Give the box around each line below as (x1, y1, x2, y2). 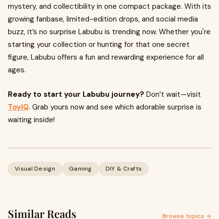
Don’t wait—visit (144, 89, 201, 99)
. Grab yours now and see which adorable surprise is (29, 102, 201, 112)
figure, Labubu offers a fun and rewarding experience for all (8, 52, 204, 62)
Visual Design (15, 165, 55, 173)
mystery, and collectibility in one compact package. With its (8, 1, 211, 11)
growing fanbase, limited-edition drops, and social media (8, 14, 198, 24)
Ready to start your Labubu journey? (8, 89, 144, 99)
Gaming (68, 165, 92, 173)
